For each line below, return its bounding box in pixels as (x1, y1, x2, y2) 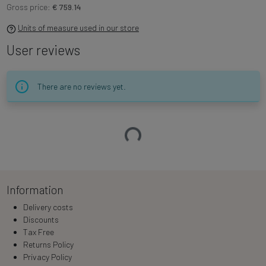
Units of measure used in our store (18, 23, 139, 33)
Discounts (23, 214, 59, 225)
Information (6, 183, 64, 197)
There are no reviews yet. (37, 81, 126, 92)
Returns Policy (23, 239, 74, 250)
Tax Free (23, 227, 54, 237)
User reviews (6, 42, 80, 59)
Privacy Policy (23, 252, 72, 262)
